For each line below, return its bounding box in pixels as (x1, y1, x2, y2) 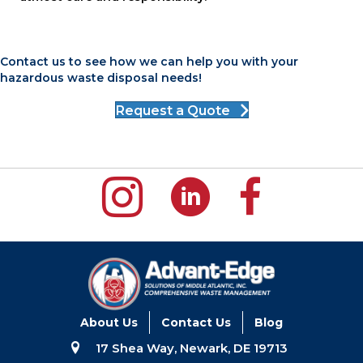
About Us (80, 314, 138, 330)
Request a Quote (115, 103, 230, 119)
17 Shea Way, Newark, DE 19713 (96, 340, 288, 356)
